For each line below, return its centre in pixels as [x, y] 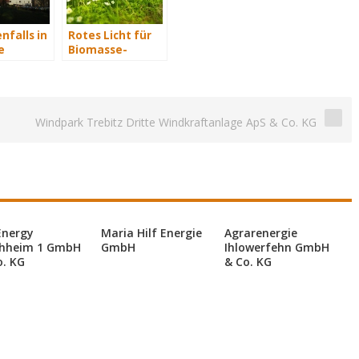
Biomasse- [98, 50]
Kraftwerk [97, 64]
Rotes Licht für [110, 35]
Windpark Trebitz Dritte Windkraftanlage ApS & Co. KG [176, 122]
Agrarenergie [261, 233]
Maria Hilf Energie [151, 233]
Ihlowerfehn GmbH [277, 247]
